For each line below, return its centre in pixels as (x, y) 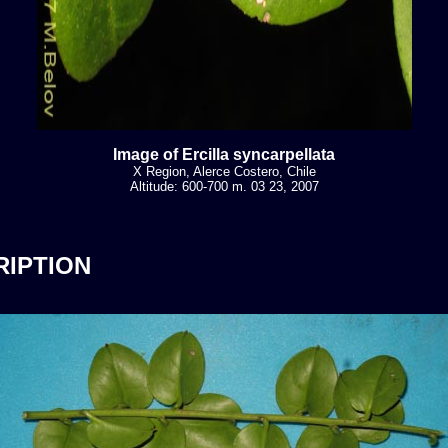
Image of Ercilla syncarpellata (224, 154)
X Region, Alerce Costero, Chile (224, 171)
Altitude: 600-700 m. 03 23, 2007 (224, 186)
